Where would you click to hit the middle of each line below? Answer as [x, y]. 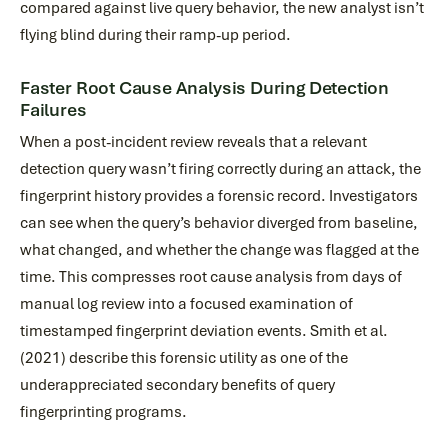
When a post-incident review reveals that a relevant [193, 142]
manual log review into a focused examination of [186, 304]
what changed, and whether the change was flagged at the [219, 250]
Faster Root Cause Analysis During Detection [205, 88]
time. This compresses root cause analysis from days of [211, 277]
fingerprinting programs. [103, 412]
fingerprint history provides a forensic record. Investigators [219, 196]
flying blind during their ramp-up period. [155, 35]
